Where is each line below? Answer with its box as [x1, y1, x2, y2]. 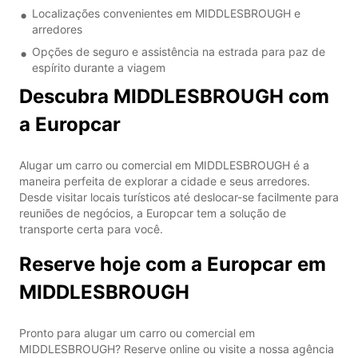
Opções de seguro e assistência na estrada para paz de [32, 44, 325, 58]
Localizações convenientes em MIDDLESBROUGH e [32, 6, 300, 20]
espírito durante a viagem [32, 60, 165, 74]
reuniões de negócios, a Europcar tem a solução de [19, 205, 286, 220]
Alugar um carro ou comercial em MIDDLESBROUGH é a [19, 157, 309, 172]
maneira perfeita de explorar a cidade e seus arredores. [19, 173, 310, 188]
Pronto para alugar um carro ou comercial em [19, 325, 255, 340]
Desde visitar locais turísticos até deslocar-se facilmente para [19, 189, 339, 204]
